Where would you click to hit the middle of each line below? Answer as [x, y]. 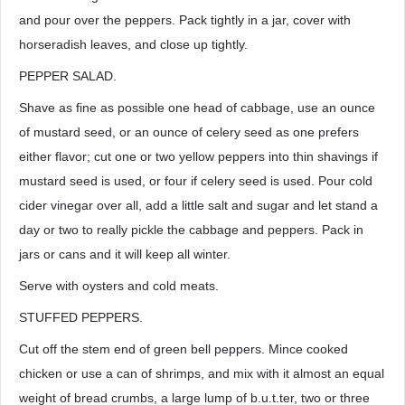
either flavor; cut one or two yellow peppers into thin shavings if [198, 156]
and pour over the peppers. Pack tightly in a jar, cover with [185, 20]
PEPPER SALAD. [68, 76]
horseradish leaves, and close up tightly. [133, 44]
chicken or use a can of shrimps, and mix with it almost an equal [202, 373]
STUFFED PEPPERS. [81, 317]
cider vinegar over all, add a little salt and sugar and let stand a [198, 205]
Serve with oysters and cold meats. [119, 286]
